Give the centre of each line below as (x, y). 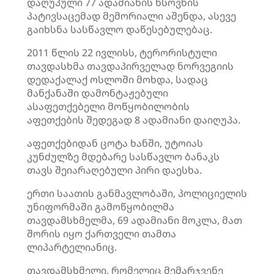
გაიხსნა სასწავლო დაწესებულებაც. (120, 29)
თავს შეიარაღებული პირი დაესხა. (114, 170)
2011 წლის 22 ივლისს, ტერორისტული (122, 53)
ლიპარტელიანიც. (72, 247)
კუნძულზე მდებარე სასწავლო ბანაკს (123, 157)
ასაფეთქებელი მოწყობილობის (108, 106)
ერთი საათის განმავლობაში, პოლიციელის (137, 193)
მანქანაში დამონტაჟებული (98, 93)
